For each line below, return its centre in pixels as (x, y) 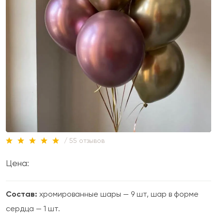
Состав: (22, 194)
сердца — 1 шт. (33, 208)
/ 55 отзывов (84, 140)
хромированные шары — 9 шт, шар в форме (118, 194)
